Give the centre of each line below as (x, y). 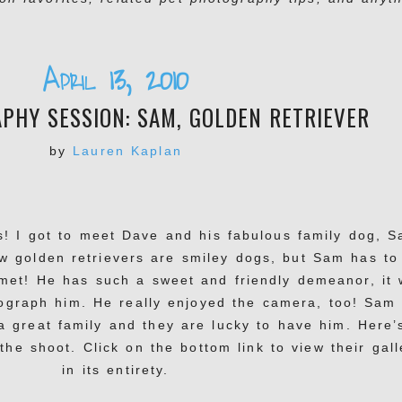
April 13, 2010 (115, 81)
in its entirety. (116, 370)
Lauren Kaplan (127, 151)
